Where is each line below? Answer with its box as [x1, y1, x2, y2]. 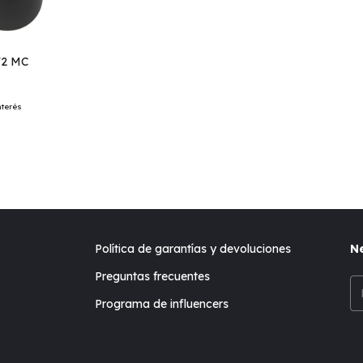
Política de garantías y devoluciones [95, 241, 292, 256]
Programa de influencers [95, 297, 229, 311]
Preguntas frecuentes [95, 269, 211, 284]
